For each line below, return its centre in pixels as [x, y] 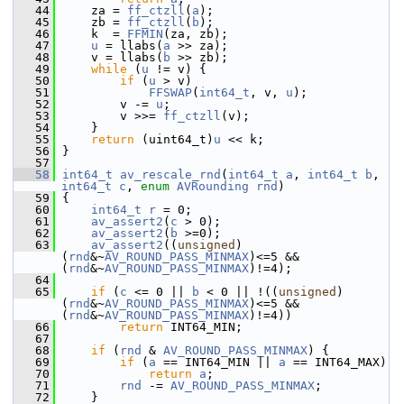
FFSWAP [170, 92]
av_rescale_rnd [170, 174]
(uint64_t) [174, 139]
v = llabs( [109, 57]
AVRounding [213, 186]
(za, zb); [196, 34]
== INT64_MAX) [336, 362]
